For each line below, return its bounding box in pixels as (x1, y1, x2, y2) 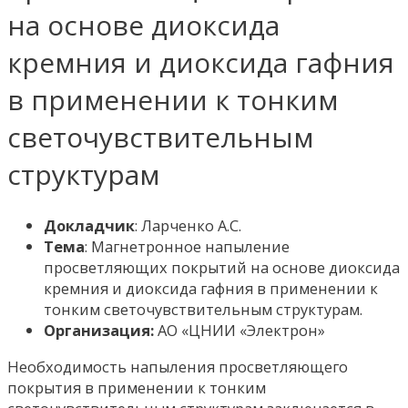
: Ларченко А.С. (135, 215, 241, 237)
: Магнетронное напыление (85, 236, 290, 258)
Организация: (44, 320, 154, 342)
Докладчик (44, 215, 135, 237)
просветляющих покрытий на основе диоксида (44, 257, 400, 279)
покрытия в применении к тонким (7, 376, 266, 398)
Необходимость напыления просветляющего (7, 355, 348, 377)
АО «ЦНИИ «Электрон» (154, 320, 325, 342)
